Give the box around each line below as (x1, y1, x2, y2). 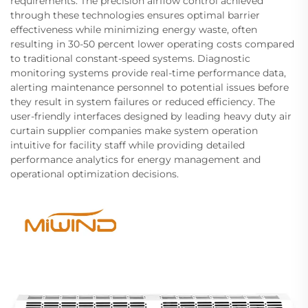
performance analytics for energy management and (10, 153, 261, 166)
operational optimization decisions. (10, 168, 179, 181)
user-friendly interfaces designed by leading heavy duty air (10, 110, 291, 123)
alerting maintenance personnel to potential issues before (10, 81, 289, 94)
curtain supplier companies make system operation (10, 124, 258, 137)
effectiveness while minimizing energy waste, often (10, 23, 257, 36)
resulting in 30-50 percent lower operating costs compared (10, 38, 294, 51)
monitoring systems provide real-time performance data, (10, 67, 286, 80)
